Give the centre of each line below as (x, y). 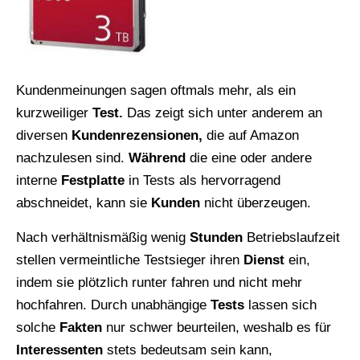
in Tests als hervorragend (202, 180)
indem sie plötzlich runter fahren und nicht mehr (159, 282)
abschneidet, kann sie (84, 202)
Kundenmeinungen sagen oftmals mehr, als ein (156, 90)
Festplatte (93, 180)
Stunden (216, 237)
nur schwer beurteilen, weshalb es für (217, 327)
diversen (44, 135)
